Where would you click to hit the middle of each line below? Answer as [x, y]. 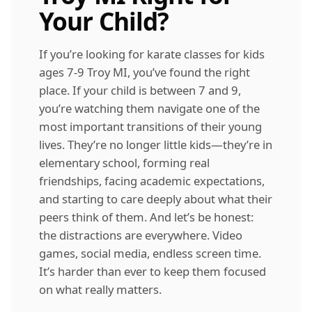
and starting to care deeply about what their [156, 198]
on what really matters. [100, 289]
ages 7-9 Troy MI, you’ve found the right [145, 72]
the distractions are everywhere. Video [141, 235]
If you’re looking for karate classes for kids [152, 54]
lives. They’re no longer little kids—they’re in [156, 144]
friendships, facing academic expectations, [152, 180]
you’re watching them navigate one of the [149, 108]
